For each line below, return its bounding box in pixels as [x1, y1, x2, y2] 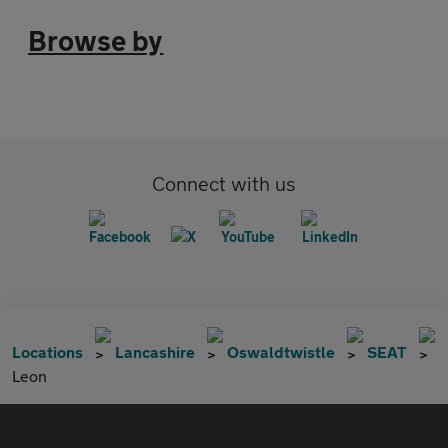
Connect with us [152, 172, 296, 195]
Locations [12, 342, 83, 361]
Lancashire [115, 342, 195, 361]
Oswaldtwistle [227, 342, 335, 361]
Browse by [28, 24, 164, 57]
